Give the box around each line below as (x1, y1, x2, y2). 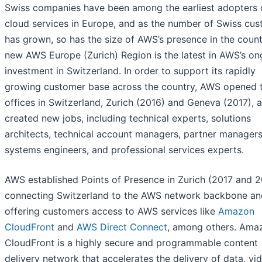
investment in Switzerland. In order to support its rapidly (5, 65, 256, 77)
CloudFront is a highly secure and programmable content (5, 237, 258, 249)
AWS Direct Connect (77, 221, 167, 233)
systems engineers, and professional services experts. (5, 144, 244, 156)
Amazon (218, 205, 254, 218)
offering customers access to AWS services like (5, 205, 218, 218)
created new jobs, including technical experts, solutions (5, 112, 251, 125)
